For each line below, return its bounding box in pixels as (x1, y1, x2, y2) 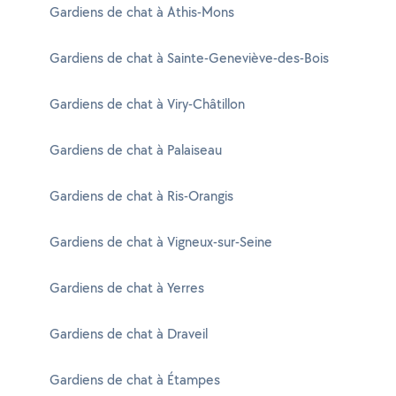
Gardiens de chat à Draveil (49, 324, 208, 343)
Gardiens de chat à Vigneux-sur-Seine (49, 232, 272, 251)
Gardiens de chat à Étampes (49, 370, 220, 389)
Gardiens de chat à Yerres (49, 278, 204, 297)
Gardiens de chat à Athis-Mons (49, 3, 234, 21)
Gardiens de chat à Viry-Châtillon (49, 95, 245, 113)
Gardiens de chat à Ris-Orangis (49, 187, 233, 205)
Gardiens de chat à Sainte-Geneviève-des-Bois (49, 49, 329, 67)
